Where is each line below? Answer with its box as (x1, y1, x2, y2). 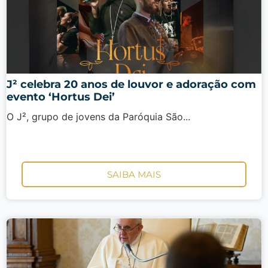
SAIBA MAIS (107, 168, 161, 180)
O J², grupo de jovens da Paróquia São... (7, 110, 190, 123)
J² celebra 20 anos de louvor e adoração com (7, 77, 256, 91)
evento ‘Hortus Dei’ (7, 90, 115, 103)
